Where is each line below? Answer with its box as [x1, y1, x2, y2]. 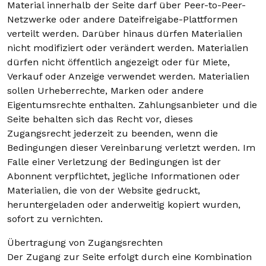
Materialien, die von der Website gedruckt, [7, 185, 200, 196]
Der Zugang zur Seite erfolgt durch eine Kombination [7, 251, 252, 262]
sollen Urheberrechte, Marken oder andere [7, 85, 204, 96]
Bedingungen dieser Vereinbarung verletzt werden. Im [7, 142, 255, 153]
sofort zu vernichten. [7, 213, 103, 224]
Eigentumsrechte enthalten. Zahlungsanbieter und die [7, 99, 257, 110]
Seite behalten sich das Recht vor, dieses [7, 113, 193, 125]
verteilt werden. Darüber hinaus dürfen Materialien [7, 28, 242, 39]
